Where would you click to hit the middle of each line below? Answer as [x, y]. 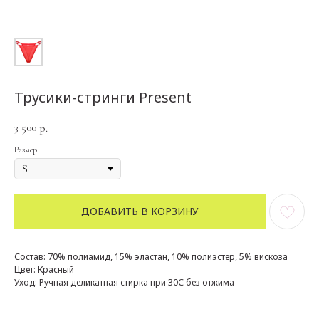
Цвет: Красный [44, 269]
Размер [26, 149]
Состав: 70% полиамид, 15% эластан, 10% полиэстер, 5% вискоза [151, 256]
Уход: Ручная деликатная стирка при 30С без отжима [124, 282]
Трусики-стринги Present [103, 97]
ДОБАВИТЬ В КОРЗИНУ [140, 211]
